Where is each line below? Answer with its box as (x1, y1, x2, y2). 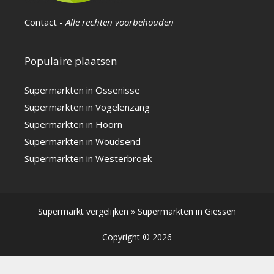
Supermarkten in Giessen (138, 206, 236, 218)
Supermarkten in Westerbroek (24, 152, 152, 165)
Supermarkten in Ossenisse (24, 84, 140, 97)
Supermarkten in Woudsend (24, 135, 141, 148)
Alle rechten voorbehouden (65, 16, 174, 29)
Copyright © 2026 (102, 231, 172, 243)
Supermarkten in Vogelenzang (24, 101, 150, 114)
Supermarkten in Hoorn (24, 118, 122, 131)
